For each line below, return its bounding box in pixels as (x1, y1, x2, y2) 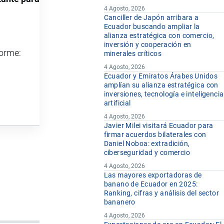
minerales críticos (103, 49, 162, 58)
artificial (103, 99, 131, 107)
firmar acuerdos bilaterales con (103, 130, 206, 139)
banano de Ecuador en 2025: (103, 180, 198, 188)
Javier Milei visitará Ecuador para (103, 121, 213, 130)
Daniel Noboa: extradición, (103, 139, 190, 148)
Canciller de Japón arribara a (103, 13, 199, 22)
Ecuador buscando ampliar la (103, 22, 200, 31)
